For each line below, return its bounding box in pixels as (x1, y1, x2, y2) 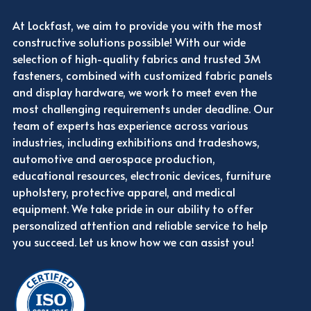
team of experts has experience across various (12, 117, 248, 133)
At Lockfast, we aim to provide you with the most (12, 17, 262, 33)
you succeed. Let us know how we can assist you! (12, 234, 254, 250)
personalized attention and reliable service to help (12, 217, 268, 233)
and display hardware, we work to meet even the (12, 84, 257, 100)
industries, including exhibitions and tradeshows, (12, 134, 260, 150)
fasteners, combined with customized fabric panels (12, 67, 272, 83)
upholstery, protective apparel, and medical (12, 184, 235, 200)
